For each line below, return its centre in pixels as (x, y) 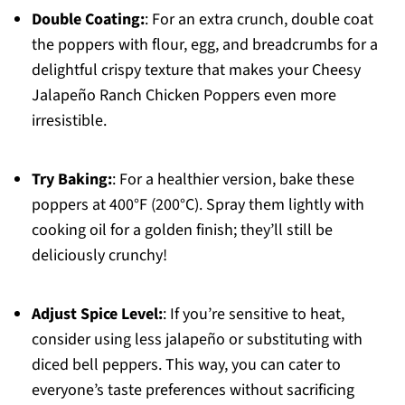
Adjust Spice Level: (97, 315)
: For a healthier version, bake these (233, 180)
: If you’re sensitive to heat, (253, 315)
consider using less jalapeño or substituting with (197, 340)
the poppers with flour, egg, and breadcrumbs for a (204, 45)
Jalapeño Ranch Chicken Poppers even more (184, 96)
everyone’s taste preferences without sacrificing (193, 391)
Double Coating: (88, 20)
